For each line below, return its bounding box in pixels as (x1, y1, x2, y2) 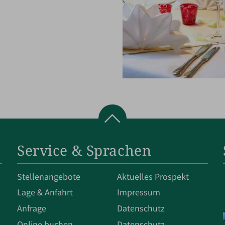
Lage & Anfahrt (17, 187, 73, 198)
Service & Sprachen (17, 140, 152, 160)
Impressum (117, 187, 161, 198)
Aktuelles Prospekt (117, 171, 189, 182)
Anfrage (17, 203, 46, 214)
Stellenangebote (17, 171, 80, 182)
